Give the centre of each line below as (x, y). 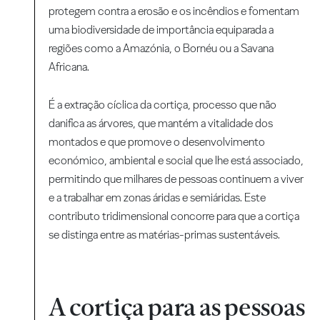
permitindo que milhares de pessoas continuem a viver (176, 179)
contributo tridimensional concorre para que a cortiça (174, 216)
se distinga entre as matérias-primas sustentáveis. (165, 235)
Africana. (69, 67)
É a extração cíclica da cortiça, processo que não (163, 105)
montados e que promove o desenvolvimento (157, 142)
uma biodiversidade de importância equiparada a (161, 30)
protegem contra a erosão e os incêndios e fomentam (174, 11)
